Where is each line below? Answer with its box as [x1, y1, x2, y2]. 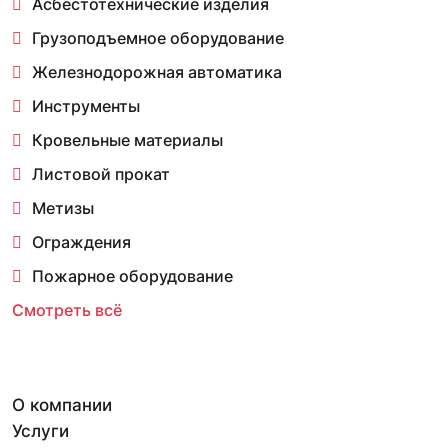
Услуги [12, 421, 69, 442]
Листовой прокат [32, 164, 170, 185]
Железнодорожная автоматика [32, 62, 282, 83]
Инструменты [32, 96, 140, 117]
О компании [12, 395, 112, 416]
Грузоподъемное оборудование [32, 28, 284, 49]
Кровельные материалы [32, 130, 223, 151]
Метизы [32, 198, 94, 219]
